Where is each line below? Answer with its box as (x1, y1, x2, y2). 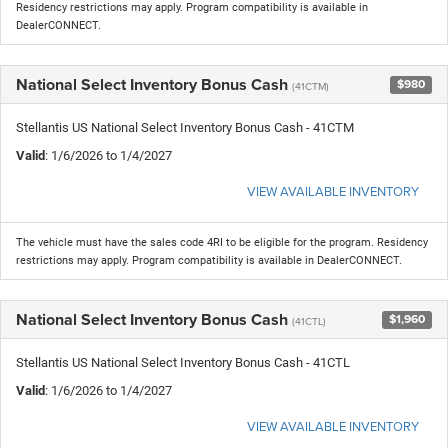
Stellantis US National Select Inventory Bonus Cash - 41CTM (16, 119, 354, 135)
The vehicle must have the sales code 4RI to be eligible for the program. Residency (16, 235, 428, 249)
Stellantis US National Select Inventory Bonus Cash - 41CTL (16, 354, 350, 370)
